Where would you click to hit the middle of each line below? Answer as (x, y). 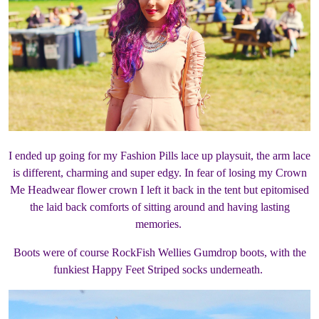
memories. (159, 224)
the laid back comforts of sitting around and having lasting (159, 206)
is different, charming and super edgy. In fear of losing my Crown (159, 172)
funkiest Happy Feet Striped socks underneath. (159, 269)
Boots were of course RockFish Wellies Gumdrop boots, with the (159, 252)
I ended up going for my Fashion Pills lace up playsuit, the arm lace (159, 155)
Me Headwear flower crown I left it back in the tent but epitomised (159, 189)
